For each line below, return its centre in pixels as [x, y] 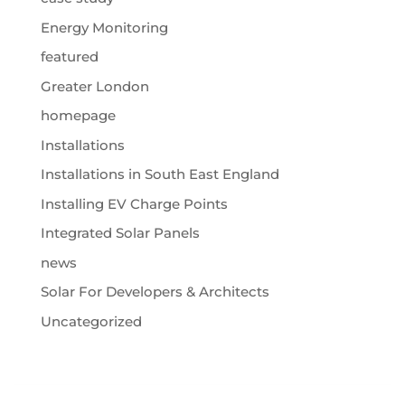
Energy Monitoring [104, 27]
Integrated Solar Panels [120, 233]
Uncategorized [91, 321]
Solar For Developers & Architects [155, 292]
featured [69, 57]
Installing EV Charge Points [134, 203]
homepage [78, 116]
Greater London [94, 86]
